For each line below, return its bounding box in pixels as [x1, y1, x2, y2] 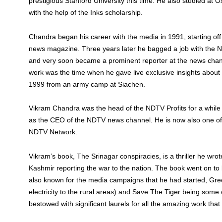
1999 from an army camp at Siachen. [29, 80, 146, 88]
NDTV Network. [29, 128, 78, 136]
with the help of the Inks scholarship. [29, 8, 143, 16]
